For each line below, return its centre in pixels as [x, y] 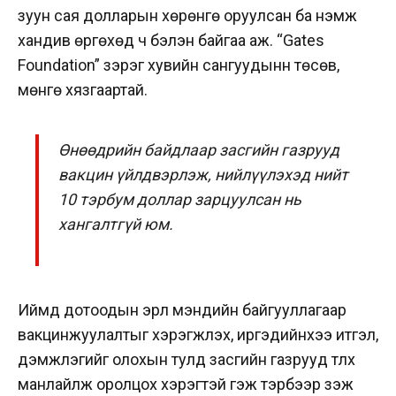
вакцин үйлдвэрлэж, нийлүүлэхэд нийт [204, 174]
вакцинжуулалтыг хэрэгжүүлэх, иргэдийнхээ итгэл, [198, 334]
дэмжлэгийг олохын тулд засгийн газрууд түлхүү [187, 359]
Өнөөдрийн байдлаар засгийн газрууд [199, 149]
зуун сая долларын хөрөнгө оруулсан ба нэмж [187, 15]
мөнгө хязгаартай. [83, 89]
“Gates [301, 40]
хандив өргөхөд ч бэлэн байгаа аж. [147, 40]
